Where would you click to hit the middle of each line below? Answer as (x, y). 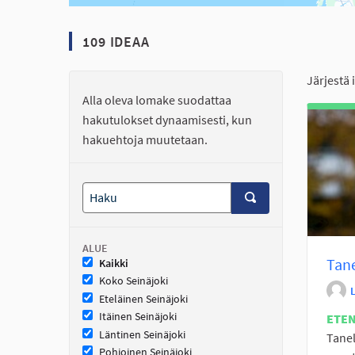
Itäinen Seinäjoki (138, 317)
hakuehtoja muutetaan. (145, 139)
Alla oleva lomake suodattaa (157, 99)
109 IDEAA (114, 41)
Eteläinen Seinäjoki (143, 298)
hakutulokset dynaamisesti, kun (167, 119)
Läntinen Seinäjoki (142, 334)
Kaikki (114, 263)
